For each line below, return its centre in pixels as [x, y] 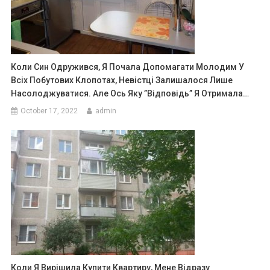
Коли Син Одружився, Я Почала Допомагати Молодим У [128, 67]
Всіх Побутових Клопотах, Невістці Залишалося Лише [122, 80]
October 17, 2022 [49, 111]
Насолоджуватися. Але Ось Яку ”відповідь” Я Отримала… [130, 93]
